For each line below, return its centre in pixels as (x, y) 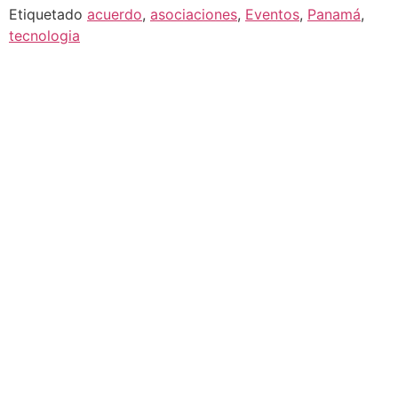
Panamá (334, 14)
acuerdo (115, 14)
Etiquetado (48, 14)
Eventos (272, 14)
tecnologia (44, 35)
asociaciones (194, 14)
